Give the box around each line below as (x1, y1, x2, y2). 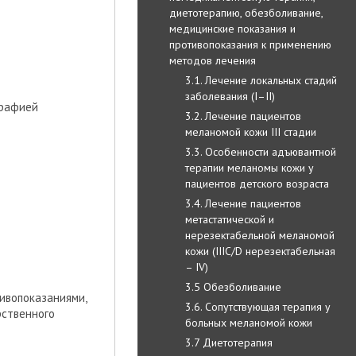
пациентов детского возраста (185, 176, 329, 191)
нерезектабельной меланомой (185, 227, 335, 242)
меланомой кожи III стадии (185, 124, 316, 139)
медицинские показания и (169, 21, 296, 36)
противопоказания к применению (169, 37, 331, 52)
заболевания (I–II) (185, 88, 275, 103)
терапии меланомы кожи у (185, 160, 314, 175)
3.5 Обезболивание (185, 279, 281, 294)
